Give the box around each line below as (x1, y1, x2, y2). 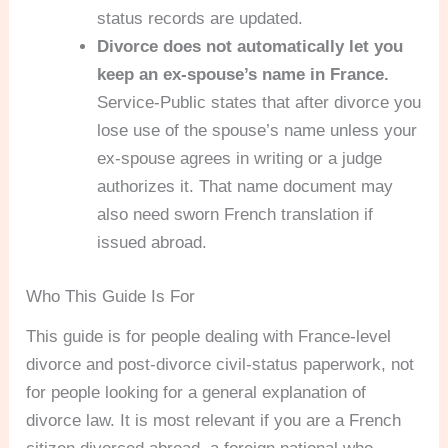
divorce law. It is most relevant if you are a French (26, 410, 402, 430)
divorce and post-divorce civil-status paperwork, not (26, 354, 415, 374)
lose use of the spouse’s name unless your (97, 121, 418, 141)
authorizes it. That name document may (97, 177, 394, 197)
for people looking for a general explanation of (26, 382, 367, 402)
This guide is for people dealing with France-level (26, 326, 392, 346)
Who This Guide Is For (26, 286, 196, 306)
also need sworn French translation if (97, 205, 374, 225)
